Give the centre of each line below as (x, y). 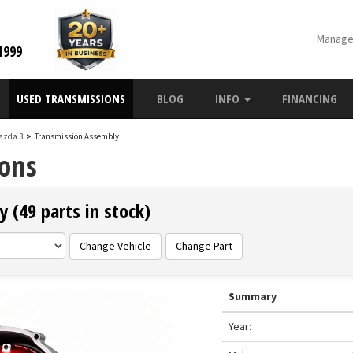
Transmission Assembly (75, 137)
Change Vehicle (116, 247)
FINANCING (310, 98)
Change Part (204, 247)
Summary (253, 297)
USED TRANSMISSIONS (71, 98)
